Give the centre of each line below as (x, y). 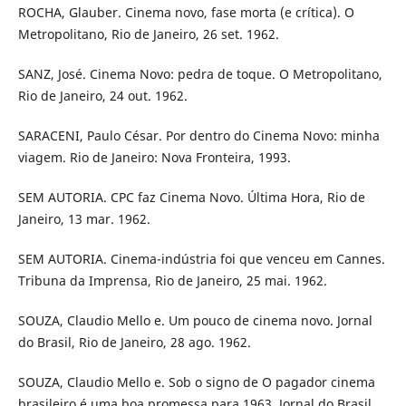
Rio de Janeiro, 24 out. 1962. (102, 95)
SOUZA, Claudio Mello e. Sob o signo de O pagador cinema (196, 382)
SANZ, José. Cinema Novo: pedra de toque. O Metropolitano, (200, 73)
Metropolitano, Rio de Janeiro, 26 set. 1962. (148, 34)
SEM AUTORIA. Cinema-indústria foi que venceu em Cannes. (201, 258)
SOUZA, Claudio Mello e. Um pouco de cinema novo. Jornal (195, 320)
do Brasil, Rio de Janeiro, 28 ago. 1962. (134, 342)
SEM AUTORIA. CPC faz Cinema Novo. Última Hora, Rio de (191, 197)
